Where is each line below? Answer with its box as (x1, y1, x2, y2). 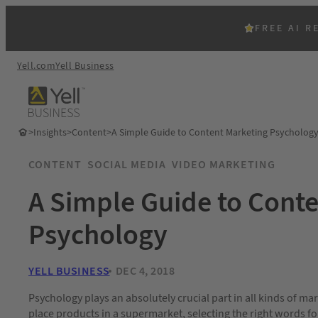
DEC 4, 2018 (115, 263, 175, 279)
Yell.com (17, 58, 55, 73)
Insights (33, 125, 67, 140)
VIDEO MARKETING (172, 156, 275, 172)
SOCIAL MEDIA (87, 156, 166, 172)
